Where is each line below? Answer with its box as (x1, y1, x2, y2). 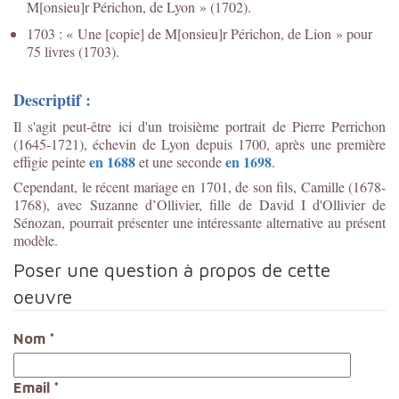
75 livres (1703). (27, 41, 124, 61)
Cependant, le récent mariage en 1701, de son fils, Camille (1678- (13, 176, 386, 196)
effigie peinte (13, 151, 89, 171)
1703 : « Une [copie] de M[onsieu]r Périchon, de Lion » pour (27, 23, 372, 43)
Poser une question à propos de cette (13, 258, 330, 281)
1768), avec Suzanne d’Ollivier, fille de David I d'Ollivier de (13, 194, 386, 214)
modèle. (13, 230, 58, 249)
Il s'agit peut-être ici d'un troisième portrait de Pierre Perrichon (13, 116, 386, 135)
